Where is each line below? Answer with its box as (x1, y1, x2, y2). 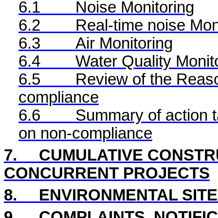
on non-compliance (18, 125, 152, 142)
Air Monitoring (75, 35, 173, 52)
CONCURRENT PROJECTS (4, 164, 210, 182)
